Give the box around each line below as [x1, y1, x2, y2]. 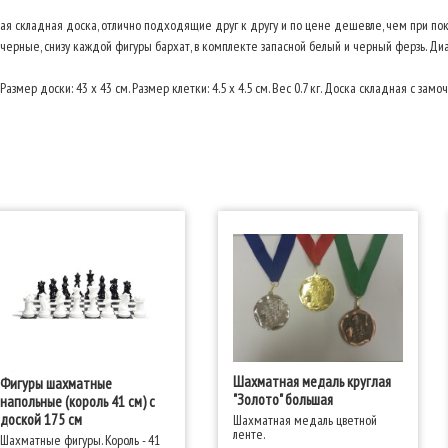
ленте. [232, 424, 265, 443]
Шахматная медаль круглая [232, 371, 391, 392]
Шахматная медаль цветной [232, 410, 377, 429]
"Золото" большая [232, 389, 333, 410]
